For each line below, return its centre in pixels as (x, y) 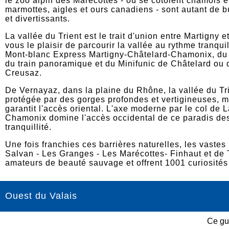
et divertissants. (38, 19)
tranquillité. (28, 127)
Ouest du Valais (41, 196)
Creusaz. (24, 73)
